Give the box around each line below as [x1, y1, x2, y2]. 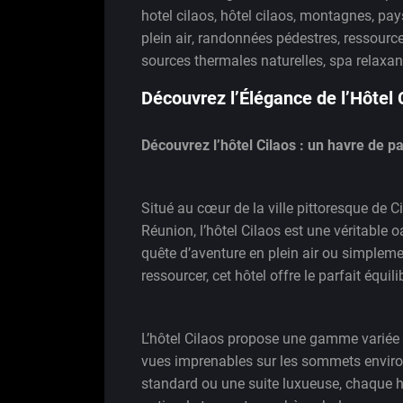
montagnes [300, 6, 372, 24]
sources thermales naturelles [141, 51, 323, 69]
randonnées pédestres [198, 29, 337, 47]
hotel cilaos [141, 6, 214, 24]
